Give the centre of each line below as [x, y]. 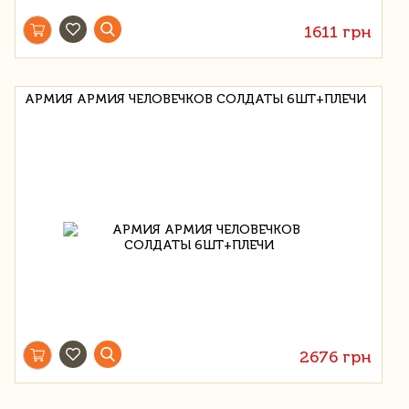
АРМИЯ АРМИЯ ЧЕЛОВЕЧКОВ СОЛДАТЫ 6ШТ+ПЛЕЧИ [195, 99]
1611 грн [338, 31]
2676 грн [336, 357]
